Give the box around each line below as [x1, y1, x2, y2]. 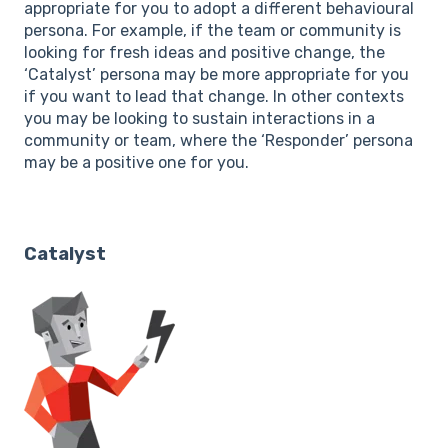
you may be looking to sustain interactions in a [24, 109, 375, 129]
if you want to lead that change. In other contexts [24, 87, 404, 107]
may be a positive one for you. [24, 153, 249, 173]
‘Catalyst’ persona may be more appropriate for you [24, 65, 409, 85]
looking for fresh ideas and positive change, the [24, 43, 385, 63]
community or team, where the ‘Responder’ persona [24, 131, 413, 151]
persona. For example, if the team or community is [24, 21, 401, 41]
